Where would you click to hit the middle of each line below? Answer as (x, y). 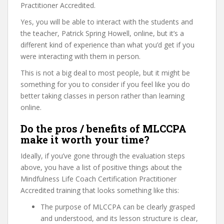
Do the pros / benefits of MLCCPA (103, 128)
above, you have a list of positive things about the (101, 167)
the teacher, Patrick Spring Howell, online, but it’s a (102, 33)
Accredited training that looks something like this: (100, 190)
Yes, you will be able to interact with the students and (107, 22)
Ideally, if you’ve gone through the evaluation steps (103, 156)
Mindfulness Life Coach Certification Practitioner (98, 179)
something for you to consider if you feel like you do (105, 84)
